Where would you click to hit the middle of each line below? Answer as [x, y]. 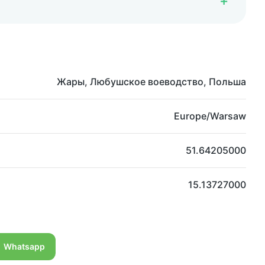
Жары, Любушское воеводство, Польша [151, 82]
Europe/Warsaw [210, 116]
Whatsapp [24, 247]
